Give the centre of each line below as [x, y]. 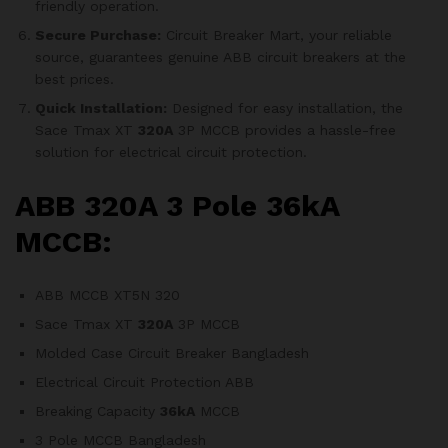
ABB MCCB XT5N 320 [107, 295]
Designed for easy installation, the [285, 107]
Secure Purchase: [98, 34]
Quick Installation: [101, 107]
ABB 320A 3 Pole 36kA [177, 205]
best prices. [74, 78]
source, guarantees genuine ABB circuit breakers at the [220, 56]
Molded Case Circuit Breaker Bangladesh [172, 353]
